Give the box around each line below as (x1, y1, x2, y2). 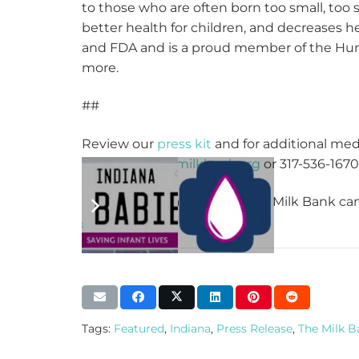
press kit (157, 135, 212, 151)
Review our (82, 135, 157, 151)
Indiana (170, 322, 211, 336)
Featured (114, 322, 164, 336)
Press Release (216, 322, 292, 336)
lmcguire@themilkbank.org (82, 155, 260, 171)
